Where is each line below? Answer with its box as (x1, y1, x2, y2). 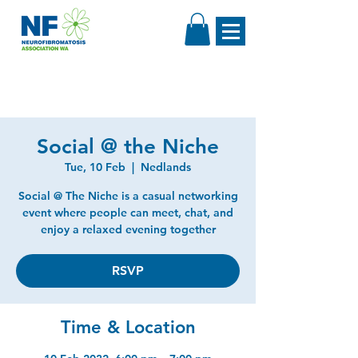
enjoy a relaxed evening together (40, 221, 216, 237)
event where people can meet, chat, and (22, 205, 233, 220)
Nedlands (141, 159, 191, 174)
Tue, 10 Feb (65, 159, 125, 174)
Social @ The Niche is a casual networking (18, 188, 238, 203)
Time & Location (60, 316, 196, 338)
